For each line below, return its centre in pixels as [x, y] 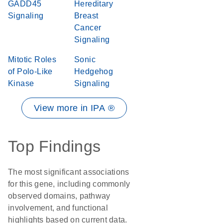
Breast [86, 16]
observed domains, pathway [59, 196]
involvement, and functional [58, 208]
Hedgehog [94, 71]
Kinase [21, 83]
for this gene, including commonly [69, 184]
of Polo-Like [30, 71]
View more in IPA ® [74, 108]
